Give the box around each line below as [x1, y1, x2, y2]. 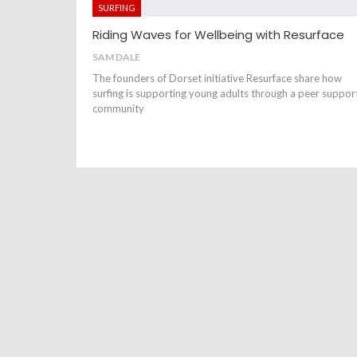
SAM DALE [92, 51, 140, 64]
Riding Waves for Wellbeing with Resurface [92, 26, 344, 44]
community [92, 102, 144, 116]
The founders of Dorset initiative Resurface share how [92, 72, 342, 85]
